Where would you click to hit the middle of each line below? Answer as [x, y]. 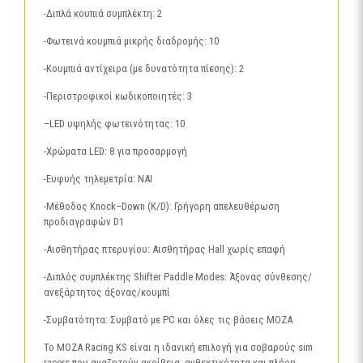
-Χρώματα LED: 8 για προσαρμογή [116, 151]
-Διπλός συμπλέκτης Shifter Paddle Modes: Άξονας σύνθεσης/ [178, 277]
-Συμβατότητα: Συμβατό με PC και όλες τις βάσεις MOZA [169, 320]
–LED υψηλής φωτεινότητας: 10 [115, 124]
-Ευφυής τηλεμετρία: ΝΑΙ [98, 179]
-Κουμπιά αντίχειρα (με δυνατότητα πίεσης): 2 [144, 68]
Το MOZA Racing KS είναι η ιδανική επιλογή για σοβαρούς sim [179, 347]
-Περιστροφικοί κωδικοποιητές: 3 [118, 96]
